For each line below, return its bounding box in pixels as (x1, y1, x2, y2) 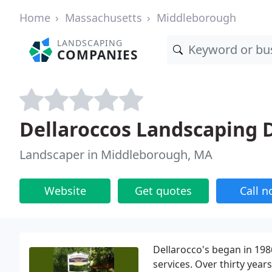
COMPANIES (57, 46, 138, 63)
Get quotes (135, 183, 192, 198)
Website (44, 183, 86, 198)
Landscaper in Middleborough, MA (19, 146, 212, 163)
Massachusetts (65, 10, 142, 25)
